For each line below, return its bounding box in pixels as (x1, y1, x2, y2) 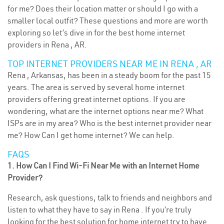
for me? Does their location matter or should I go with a (7, 3, 198, 13)
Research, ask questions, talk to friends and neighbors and (7, 192, 212, 202)
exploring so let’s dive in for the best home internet (7, 27, 185, 37)
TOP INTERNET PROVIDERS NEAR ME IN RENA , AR (7, 58, 212, 69)
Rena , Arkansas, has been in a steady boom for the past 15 (7, 70, 211, 80)
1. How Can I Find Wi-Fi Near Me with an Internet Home (7, 160, 199, 170)
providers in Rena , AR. (7, 39, 87, 49)
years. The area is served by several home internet (7, 82, 184, 92)
